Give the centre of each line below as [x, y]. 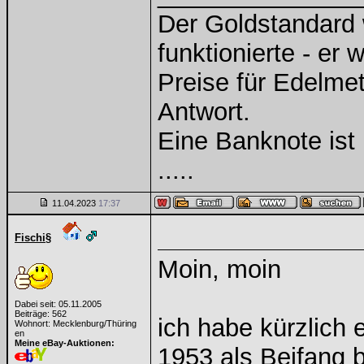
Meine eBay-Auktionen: [65, 343]
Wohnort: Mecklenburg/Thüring [76, 323]
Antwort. [204, 112]
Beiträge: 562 [41, 314]
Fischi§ [33, 238]
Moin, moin [219, 269]
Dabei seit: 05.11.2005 [58, 304]
